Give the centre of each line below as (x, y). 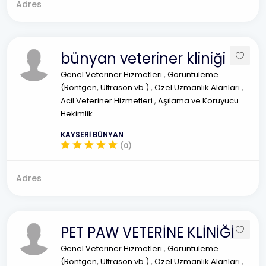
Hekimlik (77, 114)
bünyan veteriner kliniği (143, 58)
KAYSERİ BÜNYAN (92, 134)
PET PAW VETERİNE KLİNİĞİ (148, 232)
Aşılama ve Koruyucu (198, 101)
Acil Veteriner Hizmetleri (107, 101)
